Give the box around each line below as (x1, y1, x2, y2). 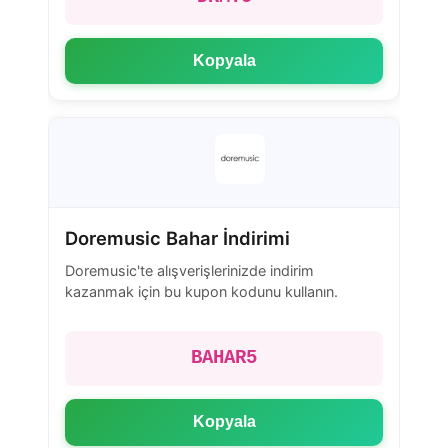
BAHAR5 (191, 347, 257, 370)
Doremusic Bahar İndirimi (65, 227, 290, 250)
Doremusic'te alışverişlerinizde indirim (65, 261, 314, 279)
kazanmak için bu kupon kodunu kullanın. (65, 282, 338, 300)
